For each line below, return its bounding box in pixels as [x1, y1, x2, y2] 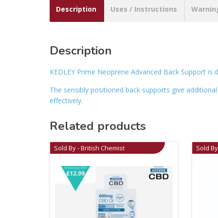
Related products [50, 118, 146, 134]
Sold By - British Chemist [54, 143, 125, 152]
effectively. [50, 95, 83, 105]
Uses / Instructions [110, 4, 177, 14]
